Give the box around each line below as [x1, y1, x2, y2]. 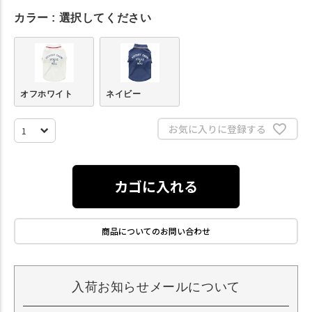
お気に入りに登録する [168, 121, 266, 136]
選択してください [58, 12, 152, 24]
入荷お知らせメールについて [72, 280, 240, 295]
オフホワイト [20, 89, 73, 99]
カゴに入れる [114, 176, 198, 197]
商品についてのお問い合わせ [102, 225, 210, 237]
